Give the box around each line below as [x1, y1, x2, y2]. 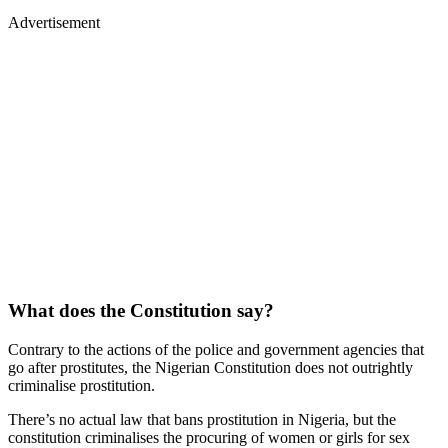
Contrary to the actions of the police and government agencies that [8, 341, 424, 359]
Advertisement [8, 13, 100, 31]
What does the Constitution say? [8, 300, 274, 322]
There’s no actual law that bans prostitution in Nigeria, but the [8, 411, 396, 429]
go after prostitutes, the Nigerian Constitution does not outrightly [8, 359, 413, 377]
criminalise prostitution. [8, 377, 155, 395]
